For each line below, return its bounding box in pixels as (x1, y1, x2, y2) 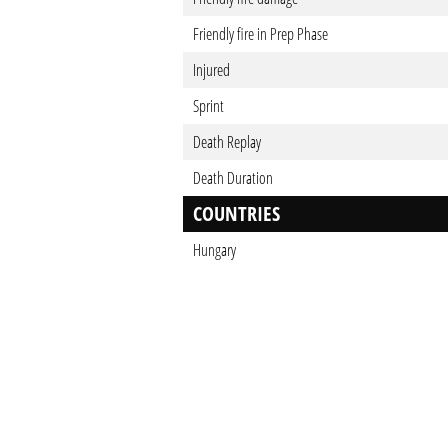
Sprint (192, 95, 224, 117)
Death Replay (192, 131, 261, 153)
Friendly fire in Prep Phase (192, 23, 328, 45)
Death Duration (192, 167, 273, 189)
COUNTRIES (192, 200, 280, 227)
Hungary (192, 239, 236, 261)
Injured (192, 59, 230, 81)
